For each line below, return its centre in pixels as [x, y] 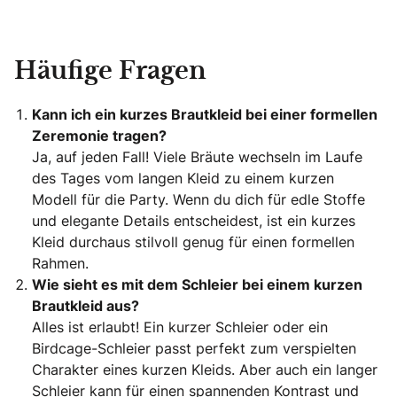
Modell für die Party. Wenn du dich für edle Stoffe [198, 200]
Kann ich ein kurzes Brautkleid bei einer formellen [205, 115]
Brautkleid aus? [86, 306]
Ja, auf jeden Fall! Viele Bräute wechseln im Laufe [197, 157]
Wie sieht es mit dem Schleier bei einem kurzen [197, 285]
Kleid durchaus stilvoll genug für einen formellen [193, 242]
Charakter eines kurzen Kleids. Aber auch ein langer [205, 370]
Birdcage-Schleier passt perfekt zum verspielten [194, 349]
